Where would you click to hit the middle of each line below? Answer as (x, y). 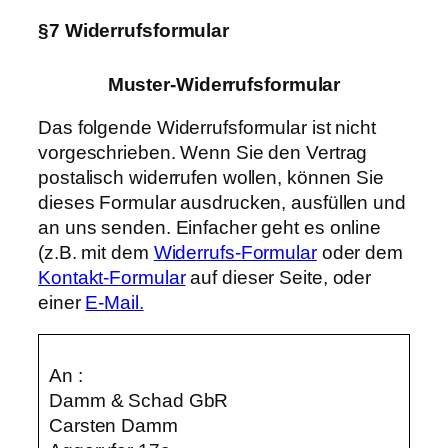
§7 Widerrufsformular (133, 31)
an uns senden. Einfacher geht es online (210, 228)
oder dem (359, 253)
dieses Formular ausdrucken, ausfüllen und (222, 203)
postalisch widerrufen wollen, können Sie (211, 178)
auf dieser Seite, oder (278, 278)
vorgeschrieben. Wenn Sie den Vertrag (203, 153)
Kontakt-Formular (112, 278)
